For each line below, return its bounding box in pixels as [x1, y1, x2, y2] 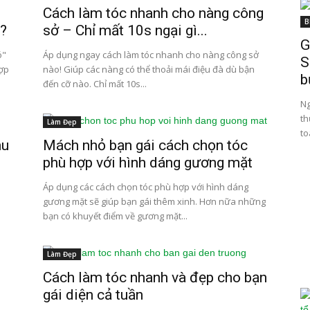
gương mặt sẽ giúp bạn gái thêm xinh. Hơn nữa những [43, 195, 266, 208]
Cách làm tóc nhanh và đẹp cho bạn [43, 269, 267, 286]
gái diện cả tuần [43, 286, 143, 303]
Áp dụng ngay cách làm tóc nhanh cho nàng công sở [43, 48, 259, 61]
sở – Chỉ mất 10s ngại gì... [43, 22, 208, 39]
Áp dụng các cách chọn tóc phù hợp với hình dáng [43, 181, 248, 193]
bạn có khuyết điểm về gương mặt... [43, 210, 188, 222]
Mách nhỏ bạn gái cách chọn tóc [43, 137, 248, 154]
